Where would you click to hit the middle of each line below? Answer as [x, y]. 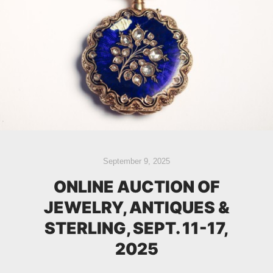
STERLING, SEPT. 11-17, [136, 228]
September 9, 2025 [136, 161]
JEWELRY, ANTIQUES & [136, 207]
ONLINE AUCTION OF [136, 187]
